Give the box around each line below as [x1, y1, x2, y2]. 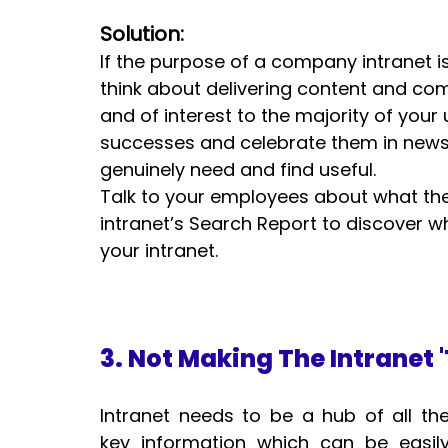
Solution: [100, 19, 184, 48]
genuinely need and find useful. [100, 156, 386, 182]
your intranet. [100, 237, 218, 263]
